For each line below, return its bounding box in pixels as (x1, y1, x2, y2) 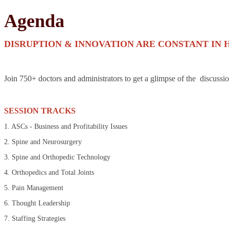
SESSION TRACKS (4, 106, 76, 116)
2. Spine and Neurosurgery (4, 138, 82, 146)
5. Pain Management (4, 184, 63, 192)
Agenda (4, 10, 64, 31)
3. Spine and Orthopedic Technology (4, 153, 110, 162)
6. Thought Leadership (4, 199, 70, 208)
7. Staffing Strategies (4, 215, 65, 223)
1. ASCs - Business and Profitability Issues (4, 123, 127, 131)
